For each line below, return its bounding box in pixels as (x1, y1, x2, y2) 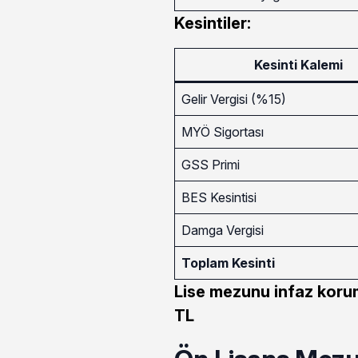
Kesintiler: (173, 13, 251, 33)
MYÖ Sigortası (181, 123, 264, 140)
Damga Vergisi (181, 221, 264, 238)
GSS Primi (181, 156, 240, 173)
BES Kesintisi (181, 189, 257, 205)
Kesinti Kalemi (253, 56, 343, 73)
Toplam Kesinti (181, 254, 275, 271)
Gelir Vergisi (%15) (181, 90, 286, 107)
